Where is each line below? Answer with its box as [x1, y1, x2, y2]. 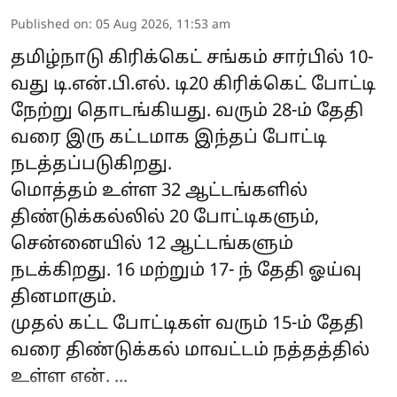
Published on [11, 18, 89, 34]
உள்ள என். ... [11, 367, 128, 389]
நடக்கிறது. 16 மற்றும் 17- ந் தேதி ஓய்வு [11, 261, 362, 283]
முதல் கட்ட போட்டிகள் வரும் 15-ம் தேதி [11, 314, 363, 336]
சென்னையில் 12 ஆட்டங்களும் [11, 234, 293, 256]
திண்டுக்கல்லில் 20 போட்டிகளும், [11, 207, 319, 230]
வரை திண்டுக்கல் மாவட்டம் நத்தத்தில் [11, 340, 370, 362]
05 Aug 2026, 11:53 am [96, 18, 230, 34]
